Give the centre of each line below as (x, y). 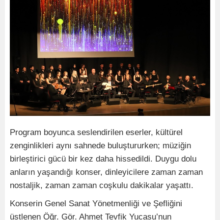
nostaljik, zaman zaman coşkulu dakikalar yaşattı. (102, 186)
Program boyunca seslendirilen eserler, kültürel (96, 133)
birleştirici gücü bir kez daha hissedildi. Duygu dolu (103, 159)
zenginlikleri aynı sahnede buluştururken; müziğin (100, 146)
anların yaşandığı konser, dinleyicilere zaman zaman (106, 172)
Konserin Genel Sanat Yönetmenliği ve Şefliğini (96, 204)
